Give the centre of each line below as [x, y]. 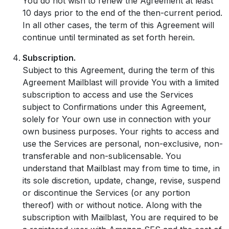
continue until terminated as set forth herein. [109, 37]
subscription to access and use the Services [108, 95]
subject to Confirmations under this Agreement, [114, 107]
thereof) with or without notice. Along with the [112, 205]
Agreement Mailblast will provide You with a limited [121, 82]
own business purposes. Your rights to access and [121, 131]
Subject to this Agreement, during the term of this [119, 70]
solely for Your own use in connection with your [117, 119]
